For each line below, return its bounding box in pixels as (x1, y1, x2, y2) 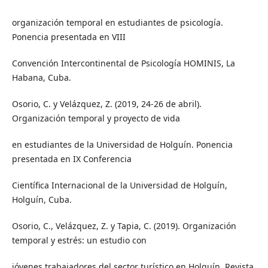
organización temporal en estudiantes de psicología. (11, 16, 223, 28)
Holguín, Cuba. (11, 193, 72, 205)
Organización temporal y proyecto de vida (11, 112, 180, 124)
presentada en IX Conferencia (11, 153, 132, 165)
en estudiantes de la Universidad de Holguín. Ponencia (11, 138, 233, 150)
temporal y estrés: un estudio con (11, 234, 147, 246)
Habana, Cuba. (11, 71, 71, 83)
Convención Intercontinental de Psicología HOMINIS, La (11, 57, 235, 69)
